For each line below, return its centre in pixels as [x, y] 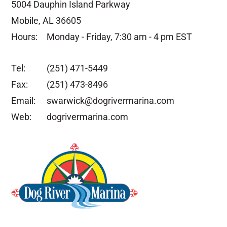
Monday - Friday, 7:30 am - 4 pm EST [120, 37]
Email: [24, 101]
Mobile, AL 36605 [46, 21]
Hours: [25, 37]
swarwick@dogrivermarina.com [111, 101]
